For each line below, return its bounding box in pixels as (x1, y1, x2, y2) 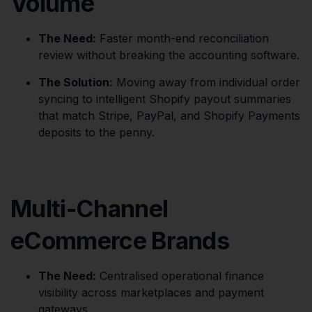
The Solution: (38, 75, 113, 89)
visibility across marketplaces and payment (38, 285, 264, 299)
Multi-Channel (10, 194, 169, 223)
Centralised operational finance (96, 268, 264, 283)
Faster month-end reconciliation (96, 31, 269, 45)
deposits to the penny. (38, 125, 155, 139)
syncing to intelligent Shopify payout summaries (38, 91, 291, 106)
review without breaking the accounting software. (38, 47, 299, 62)
